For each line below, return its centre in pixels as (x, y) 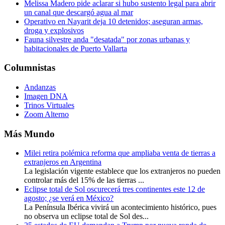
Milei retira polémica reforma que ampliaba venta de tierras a (120, 153)
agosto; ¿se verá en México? (69, 198)
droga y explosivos (54, 30)
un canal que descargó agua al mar (79, 12)
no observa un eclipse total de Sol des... (86, 216)
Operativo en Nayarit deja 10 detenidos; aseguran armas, (114, 21)
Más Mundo (29, 134)
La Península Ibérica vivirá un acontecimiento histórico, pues (120, 207)
